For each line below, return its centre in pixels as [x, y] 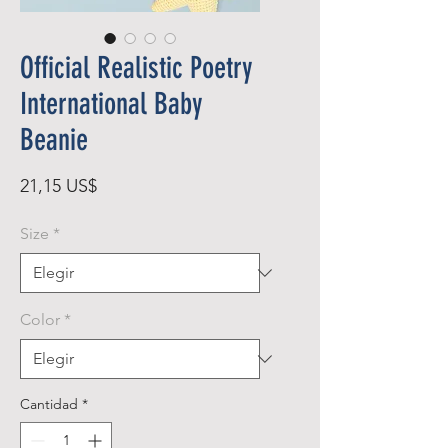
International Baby [111, 104]
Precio [121, 185]
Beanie [54, 140]
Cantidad [49, 404]
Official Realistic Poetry [136, 68]
